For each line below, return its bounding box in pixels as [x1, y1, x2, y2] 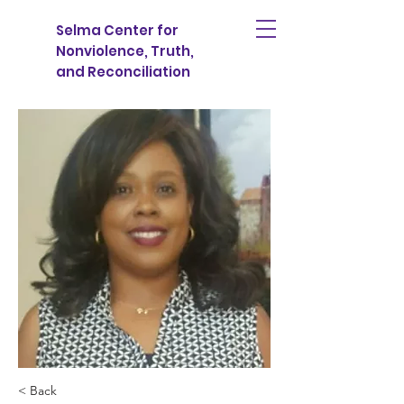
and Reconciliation [56, 62, 190, 81]
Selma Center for [56, 21, 179, 40]
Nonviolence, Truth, [56, 41, 194, 60]
